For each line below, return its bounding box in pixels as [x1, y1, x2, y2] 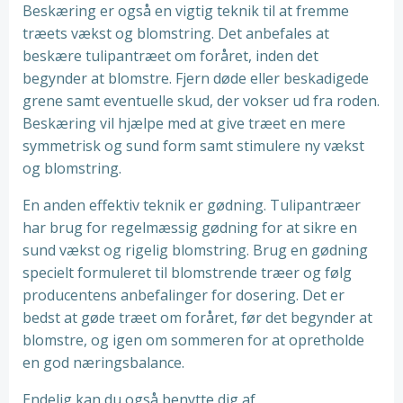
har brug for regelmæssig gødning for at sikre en [22, 218, 357, 237]
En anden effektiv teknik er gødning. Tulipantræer [22, 195, 361, 215]
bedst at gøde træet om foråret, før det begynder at [22, 308, 372, 327]
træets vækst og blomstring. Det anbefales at [22, 23, 329, 43]
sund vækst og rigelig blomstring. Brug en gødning [22, 240, 368, 260]
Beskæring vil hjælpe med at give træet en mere [22, 113, 345, 133]
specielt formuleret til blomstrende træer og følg [22, 263, 352, 282]
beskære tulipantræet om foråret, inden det [22, 46, 318, 66]
